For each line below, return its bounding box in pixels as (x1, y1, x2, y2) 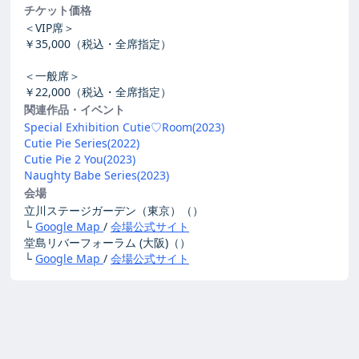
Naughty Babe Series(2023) (24, 167, 169, 183)
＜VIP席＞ (24, 20, 75, 35)
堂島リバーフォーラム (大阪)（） (24, 235, 191, 250)
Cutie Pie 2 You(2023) (24, 151, 135, 167)
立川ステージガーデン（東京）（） (24, 203, 204, 218)
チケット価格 (24, 2, 91, 18)
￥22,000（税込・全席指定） (24, 84, 171, 99)
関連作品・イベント (24, 102, 125, 117)
